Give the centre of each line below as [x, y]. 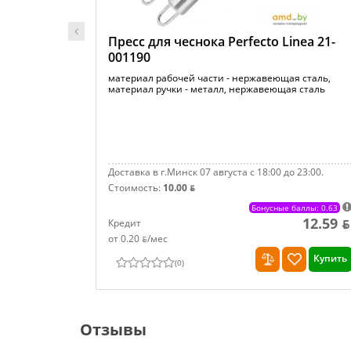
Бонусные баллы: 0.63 [295, 208]
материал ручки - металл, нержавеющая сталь [217, 89]
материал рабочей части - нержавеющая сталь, [219, 78]
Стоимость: [136, 188]
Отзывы [113, 329]
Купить [331, 258]
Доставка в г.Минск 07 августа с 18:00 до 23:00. [216, 172]
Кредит [125, 223]
